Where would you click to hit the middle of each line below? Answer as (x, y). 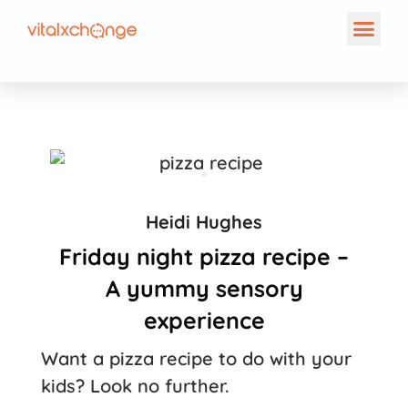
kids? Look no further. (135, 385)
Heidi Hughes (204, 221)
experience (204, 320)
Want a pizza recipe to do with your (196, 358)
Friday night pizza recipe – (204, 256)
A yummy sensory (204, 288)
